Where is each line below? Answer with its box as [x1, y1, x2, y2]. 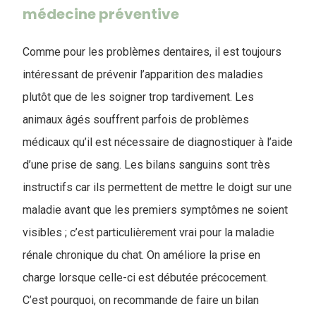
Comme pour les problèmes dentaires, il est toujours [23, 45, 281, 59]
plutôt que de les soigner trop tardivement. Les [23, 90, 254, 104]
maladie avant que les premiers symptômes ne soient [23, 203, 288, 217]
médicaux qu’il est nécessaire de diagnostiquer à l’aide [23, 135, 293, 149]
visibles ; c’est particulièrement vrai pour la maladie [23, 226, 274, 239]
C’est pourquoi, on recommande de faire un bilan [23, 293, 259, 307]
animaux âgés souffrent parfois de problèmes [23, 113, 249, 126]
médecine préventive [23, 4, 179, 24]
